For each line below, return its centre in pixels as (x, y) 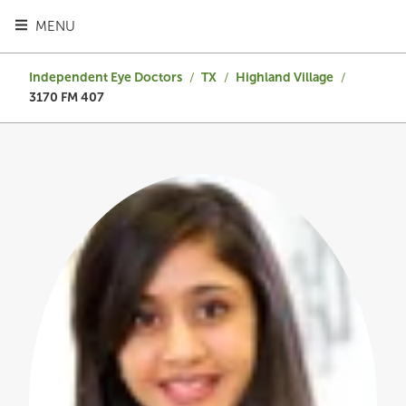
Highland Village (285, 77)
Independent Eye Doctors (106, 77)
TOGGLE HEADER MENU (91, 25)
